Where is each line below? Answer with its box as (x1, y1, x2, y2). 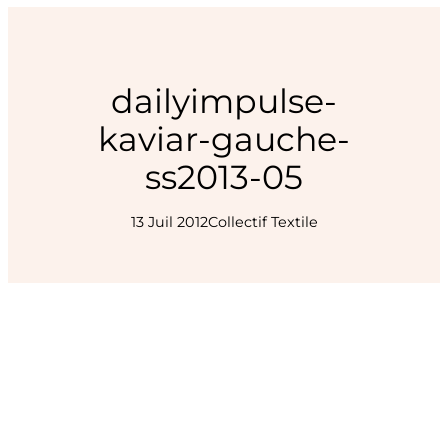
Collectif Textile (207, 213, 318, 232)
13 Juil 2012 (130, 213, 208, 232)
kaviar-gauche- (98, 119, 350, 160)
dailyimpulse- (111, 81, 337, 122)
